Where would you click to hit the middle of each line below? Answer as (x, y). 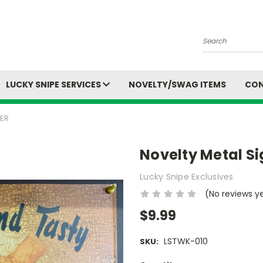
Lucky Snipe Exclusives (187, 176)
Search (217, 45)
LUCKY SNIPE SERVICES (54, 85)
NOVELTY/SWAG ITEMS (177, 85)
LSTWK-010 (186, 242)
